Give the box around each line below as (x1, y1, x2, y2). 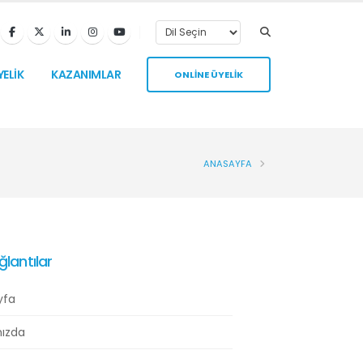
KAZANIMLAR (51, 66, 121, 83)
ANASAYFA (203, 157, 252, 170)
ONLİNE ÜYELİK (174, 67, 243, 81)
